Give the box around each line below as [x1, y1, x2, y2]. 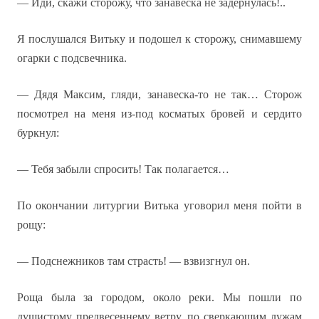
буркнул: [17, 127, 59, 139]
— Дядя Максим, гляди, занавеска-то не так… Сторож [17, 88, 302, 100]
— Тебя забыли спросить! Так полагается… [17, 163, 229, 175]
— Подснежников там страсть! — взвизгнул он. [17, 255, 250, 267]
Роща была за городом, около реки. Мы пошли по [17, 291, 302, 303]
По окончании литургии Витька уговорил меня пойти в [17, 199, 302, 211]
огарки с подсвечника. [17, 52, 127, 64]
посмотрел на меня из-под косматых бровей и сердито [17, 108, 302, 120]
